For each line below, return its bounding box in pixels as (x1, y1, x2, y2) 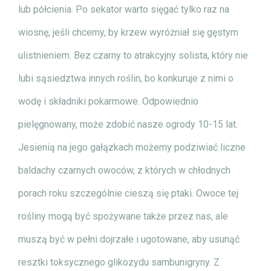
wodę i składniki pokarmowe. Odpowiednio (18, 96, 198, 108)
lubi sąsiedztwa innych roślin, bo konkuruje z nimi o (18, 73, 233, 85)
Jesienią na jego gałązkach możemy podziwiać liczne (18, 142, 246, 154)
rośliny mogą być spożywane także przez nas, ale (18, 211, 228, 223)
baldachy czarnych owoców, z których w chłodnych (18, 165, 230, 177)
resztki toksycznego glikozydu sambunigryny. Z (18, 256, 220, 269)
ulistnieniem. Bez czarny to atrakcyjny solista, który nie (18, 50, 248, 62)
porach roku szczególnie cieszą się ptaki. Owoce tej (18, 188, 238, 200)
